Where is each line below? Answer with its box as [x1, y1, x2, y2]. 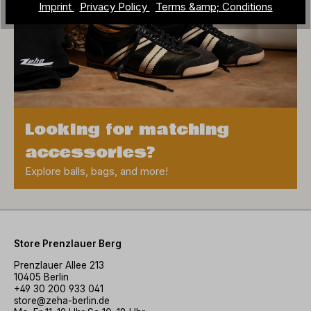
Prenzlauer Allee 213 [14, 260, 104, 271]
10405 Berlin [14, 271, 69, 283]
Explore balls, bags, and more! [25, 164, 168, 178]
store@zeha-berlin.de [14, 295, 110, 307]
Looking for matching [25, 117, 229, 142]
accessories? [25, 140, 155, 165]
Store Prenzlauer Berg [14, 237, 121, 249]
